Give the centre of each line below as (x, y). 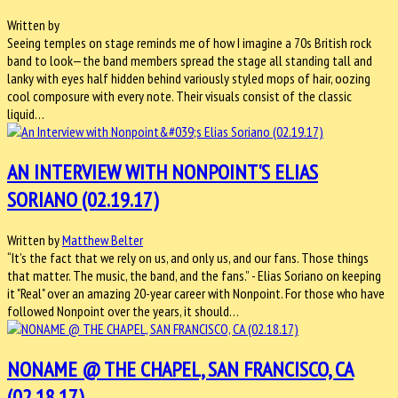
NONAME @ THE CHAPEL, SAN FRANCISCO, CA (180, 369)
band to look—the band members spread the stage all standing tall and (190, 60)
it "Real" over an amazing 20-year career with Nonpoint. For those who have (196, 293)
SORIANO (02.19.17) (83, 199)
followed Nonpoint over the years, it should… (123, 310)
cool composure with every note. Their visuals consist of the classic (179, 96)
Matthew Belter (103, 239)
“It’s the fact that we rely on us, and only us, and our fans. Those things (188, 257)
